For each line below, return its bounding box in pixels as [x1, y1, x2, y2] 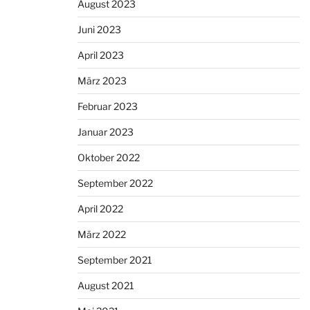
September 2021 [77, 254, 152, 266]
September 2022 [77, 177, 153, 190]
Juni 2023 [77, 24, 121, 36]
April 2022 [77, 203, 123, 215]
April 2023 [77, 49, 124, 62]
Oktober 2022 [77, 152, 140, 164]
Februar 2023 [77, 100, 138, 113]
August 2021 [77, 280, 134, 292]
